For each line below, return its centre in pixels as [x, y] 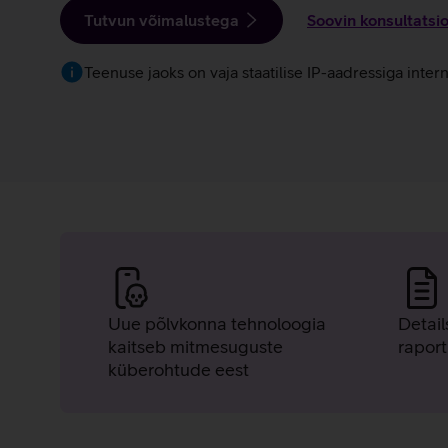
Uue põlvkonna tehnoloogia [217, 323]
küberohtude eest [178, 369]
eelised [129, 340]
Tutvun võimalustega [161, 19]
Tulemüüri [160, 296]
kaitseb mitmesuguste [195, 346]
